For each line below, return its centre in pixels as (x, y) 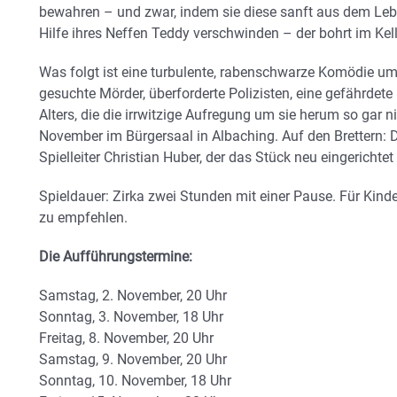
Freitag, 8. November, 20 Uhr (126, 339)
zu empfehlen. (83, 218)
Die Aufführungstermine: (116, 257)
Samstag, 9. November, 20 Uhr (133, 360)
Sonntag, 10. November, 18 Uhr (135, 381)
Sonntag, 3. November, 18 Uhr (131, 317)
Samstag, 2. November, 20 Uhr (133, 296)
